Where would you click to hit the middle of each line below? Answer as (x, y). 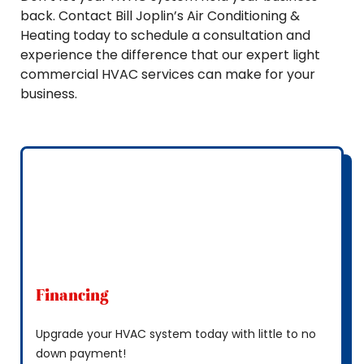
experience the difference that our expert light (170, 55)
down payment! (81, 353)
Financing (72, 295)
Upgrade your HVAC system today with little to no (176, 334)
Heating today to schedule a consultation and (165, 35)
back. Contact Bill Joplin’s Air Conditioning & (160, 16)
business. (49, 94)
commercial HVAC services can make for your (168, 74)
